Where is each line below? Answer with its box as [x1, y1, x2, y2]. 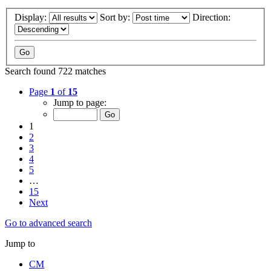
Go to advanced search [5, 218, 92, 229]
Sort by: [100, 12, 132, 23]
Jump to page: [53, 97, 106, 108]
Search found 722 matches [5, 66, 106, 77]
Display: [15, 12, 49, 23]
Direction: [192, 12, 233, 23]
